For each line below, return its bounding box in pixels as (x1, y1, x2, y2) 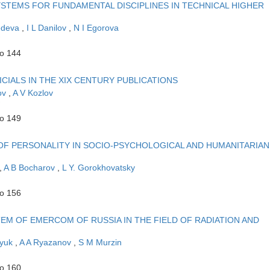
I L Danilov (27, 22, 69, 33)
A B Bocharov (4, 162, 57, 172)
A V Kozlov (13, 87, 53, 98)
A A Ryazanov (19, 237, 74, 247)
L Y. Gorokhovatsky (62, 162, 135, 172)
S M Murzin (78, 237, 122, 247)
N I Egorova (74, 22, 119, 33)
